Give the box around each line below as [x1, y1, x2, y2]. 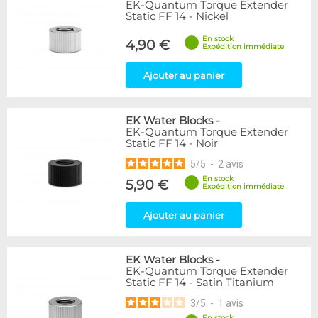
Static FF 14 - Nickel [126, 10, 229, 23]
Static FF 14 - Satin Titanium [126, 276, 274, 289]
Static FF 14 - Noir [126, 137, 218, 150]
